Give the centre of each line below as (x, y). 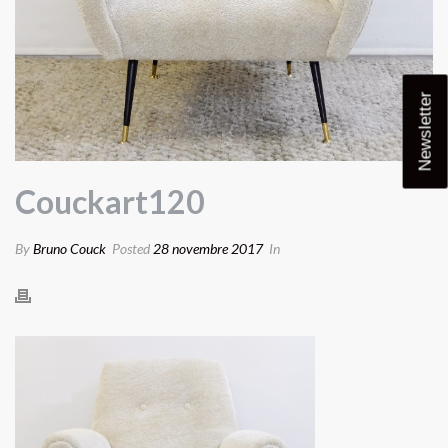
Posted (131, 249)
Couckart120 (110, 202)
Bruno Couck (69, 249)
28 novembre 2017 (208, 249)
